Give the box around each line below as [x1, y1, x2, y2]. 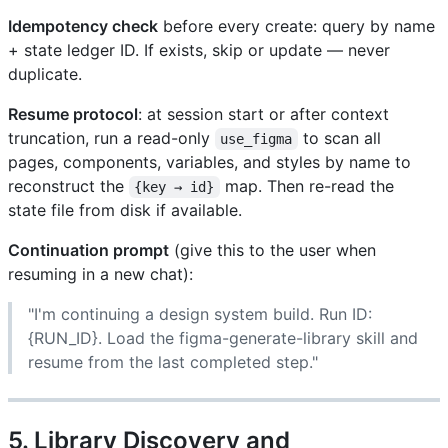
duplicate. [8, 63, 82, 84]
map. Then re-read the [219, 175, 399, 196]
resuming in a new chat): [8, 263, 193, 284]
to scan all [297, 127, 386, 148]
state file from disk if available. [8, 199, 242, 220]
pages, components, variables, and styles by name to [8, 151, 411, 172]
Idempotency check [8, 15, 158, 36]
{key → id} [134, 178, 215, 195]
